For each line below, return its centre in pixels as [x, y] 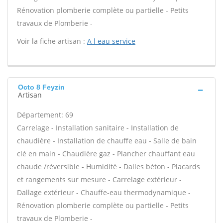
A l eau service [111, 41]
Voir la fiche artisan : [52, 41]
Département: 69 [45, 115]
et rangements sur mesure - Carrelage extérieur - [99, 179]
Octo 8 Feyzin [41, 87]
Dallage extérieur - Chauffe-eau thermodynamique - [104, 192]
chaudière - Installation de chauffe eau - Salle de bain [107, 141]
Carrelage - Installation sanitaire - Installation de [98, 128]
